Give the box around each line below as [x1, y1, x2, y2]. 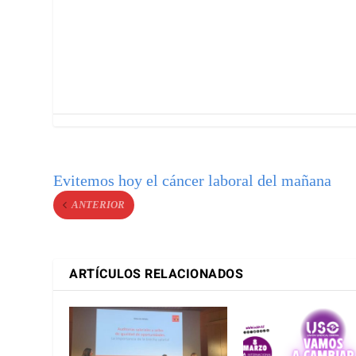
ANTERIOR [72, 198, 126, 211]
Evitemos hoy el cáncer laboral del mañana [53, 171, 332, 189]
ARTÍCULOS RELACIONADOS [69, 264, 244, 284]
